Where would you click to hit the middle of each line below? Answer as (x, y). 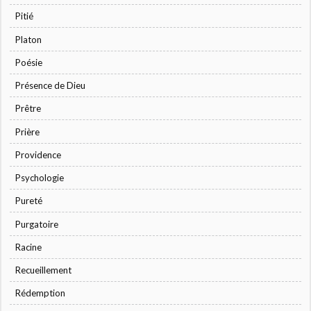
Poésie (29, 62)
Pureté (29, 201)
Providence (39, 154)
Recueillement (44, 270)
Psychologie (40, 178)
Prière (28, 132)
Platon (29, 39)
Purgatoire (37, 224)
